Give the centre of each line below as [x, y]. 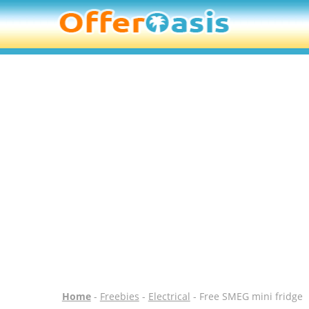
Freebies [119, 296]
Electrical [169, 296]
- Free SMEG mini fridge [246, 296]
